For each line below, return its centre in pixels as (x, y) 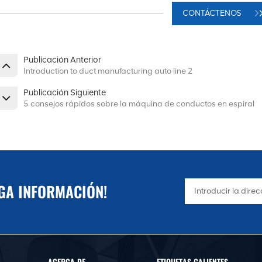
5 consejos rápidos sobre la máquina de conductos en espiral (139, 104)
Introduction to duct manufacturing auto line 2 (108, 71)
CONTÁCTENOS (213, 13)
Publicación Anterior (62, 60)
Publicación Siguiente (65, 93)
